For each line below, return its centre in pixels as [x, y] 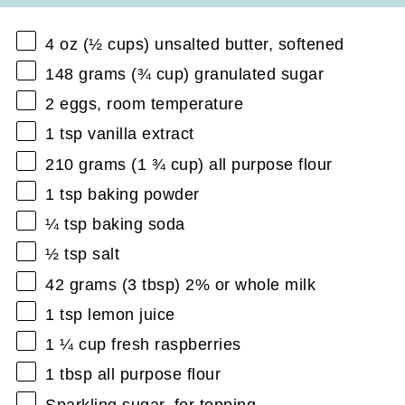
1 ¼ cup [76, 345]
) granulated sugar [254, 74]
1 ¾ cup [168, 164]
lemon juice [129, 314]
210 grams [86, 164]
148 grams [86, 74]
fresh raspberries [174, 345]
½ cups [117, 44]
